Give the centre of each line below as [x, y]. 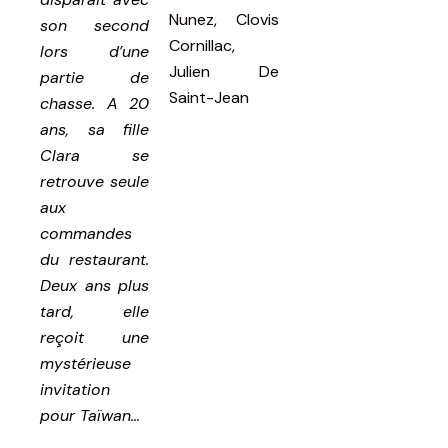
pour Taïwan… [90, 415]
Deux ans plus [95, 285]
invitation [75, 389]
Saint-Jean [209, 97]
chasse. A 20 [95, 103]
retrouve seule [95, 181]
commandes [86, 233]
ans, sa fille [95, 129]
